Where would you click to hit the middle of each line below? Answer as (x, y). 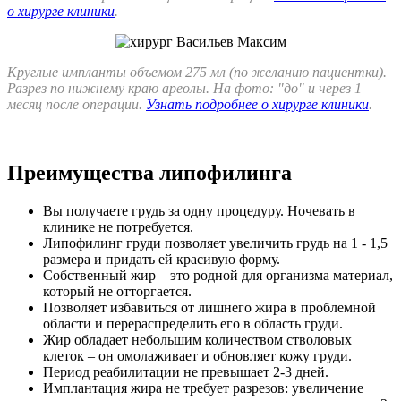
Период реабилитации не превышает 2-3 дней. (186, 372)
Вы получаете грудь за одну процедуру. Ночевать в (199, 211)
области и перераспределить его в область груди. (193, 324)
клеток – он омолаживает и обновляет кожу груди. (197, 356)
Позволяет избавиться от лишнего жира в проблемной (209, 308)
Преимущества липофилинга (149, 173)
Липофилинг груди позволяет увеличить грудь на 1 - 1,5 (215, 243)
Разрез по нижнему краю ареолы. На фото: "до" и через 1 (184, 89)
